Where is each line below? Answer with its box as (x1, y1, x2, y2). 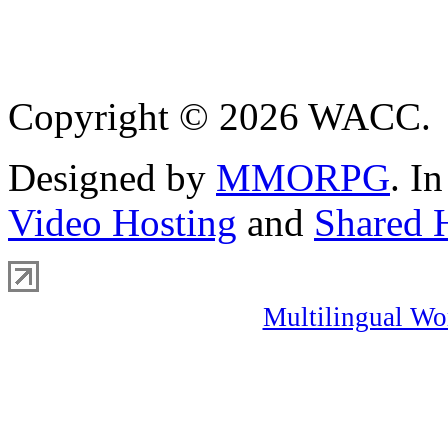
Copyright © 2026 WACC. (8, 94, 431, 138)
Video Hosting (8, 200, 237, 244)
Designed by (8, 155, 216, 199)
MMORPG (216, 155, 390, 199)
